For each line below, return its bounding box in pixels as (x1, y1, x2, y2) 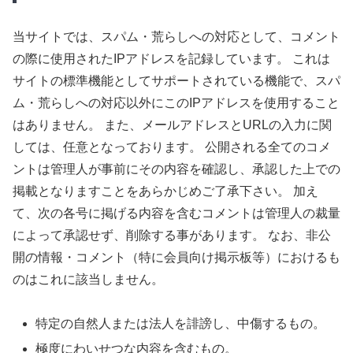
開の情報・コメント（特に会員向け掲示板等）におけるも (13, 250, 340, 264)
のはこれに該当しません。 (13, 272, 164, 286)
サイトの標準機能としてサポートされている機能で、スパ (13, 73, 340, 87)
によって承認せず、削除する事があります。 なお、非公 (13, 228, 331, 242)
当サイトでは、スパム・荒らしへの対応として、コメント (13, 29, 340, 43)
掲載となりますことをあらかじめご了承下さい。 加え (13, 184, 318, 198)
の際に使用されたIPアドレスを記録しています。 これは (13, 51, 330, 65)
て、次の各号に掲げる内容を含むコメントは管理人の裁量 (13, 206, 340, 220)
